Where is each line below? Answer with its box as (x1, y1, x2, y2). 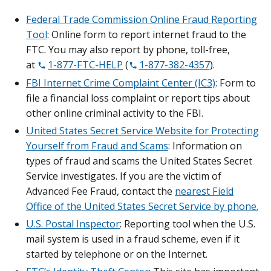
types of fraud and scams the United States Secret (26, 154, 252, 168)
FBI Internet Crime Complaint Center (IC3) (26, 76, 215, 90)
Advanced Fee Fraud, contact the (26, 184, 175, 198)
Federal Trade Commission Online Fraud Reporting (26, 13, 257, 27)
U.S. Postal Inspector (26, 217, 120, 231)
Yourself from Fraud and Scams (26, 139, 168, 153)
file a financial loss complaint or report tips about (26, 91, 250, 105)
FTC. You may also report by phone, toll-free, (26, 43, 230, 57)
